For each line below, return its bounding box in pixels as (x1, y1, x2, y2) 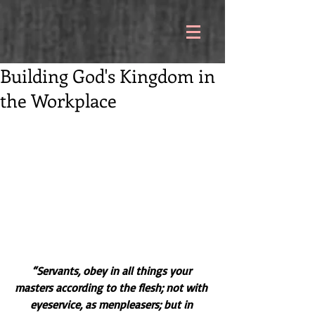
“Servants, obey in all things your (31, 264, 194, 278)
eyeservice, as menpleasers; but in (30, 297, 195, 312)
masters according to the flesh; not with (15, 281, 210, 295)
